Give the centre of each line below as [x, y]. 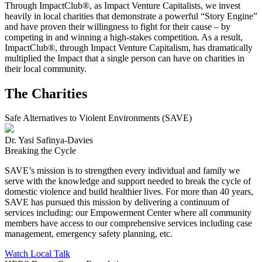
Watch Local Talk [37, 254]
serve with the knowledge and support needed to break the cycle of [128, 181]
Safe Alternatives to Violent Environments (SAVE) [98, 118]
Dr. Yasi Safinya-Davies [49, 140]
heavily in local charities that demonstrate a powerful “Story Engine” [131, 16]
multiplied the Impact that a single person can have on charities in [125, 58]
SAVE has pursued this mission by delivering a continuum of [117, 202]
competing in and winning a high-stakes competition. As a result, [124, 37]
